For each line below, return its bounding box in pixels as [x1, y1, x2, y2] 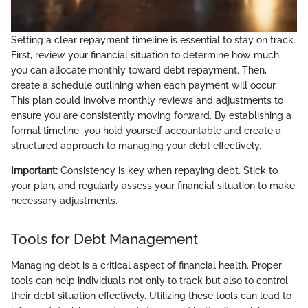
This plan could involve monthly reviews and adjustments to [11, 95, 283, 107]
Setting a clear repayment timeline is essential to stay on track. [11, 34, 296, 46]
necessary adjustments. [11, 195, 118, 207]
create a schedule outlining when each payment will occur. [11, 80, 277, 91]
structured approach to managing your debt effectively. [11, 140, 261, 152]
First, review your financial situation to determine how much [11, 49, 279, 61]
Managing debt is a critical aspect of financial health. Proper [11, 259, 282, 271]
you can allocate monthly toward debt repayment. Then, [11, 65, 267, 76]
